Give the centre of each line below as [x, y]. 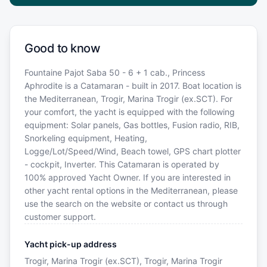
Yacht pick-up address [71, 244]
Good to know [62, 49]
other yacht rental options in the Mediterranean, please [131, 191]
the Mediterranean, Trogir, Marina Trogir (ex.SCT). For [128, 99]
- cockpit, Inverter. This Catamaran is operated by [122, 164]
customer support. [60, 217]
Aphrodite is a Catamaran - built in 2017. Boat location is [133, 86]
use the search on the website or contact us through [126, 204]
